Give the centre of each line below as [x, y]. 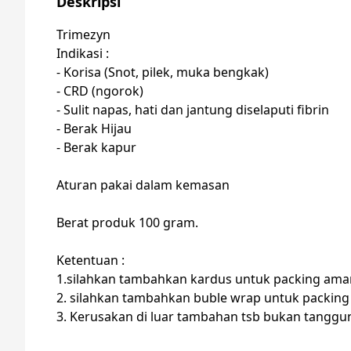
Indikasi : [83, 53]
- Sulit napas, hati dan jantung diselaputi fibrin [193, 110]
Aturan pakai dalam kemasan [143, 185]
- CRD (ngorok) [100, 91]
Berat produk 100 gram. [127, 223]
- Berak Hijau [94, 128]
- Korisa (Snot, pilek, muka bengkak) [163, 72]
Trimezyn [83, 34]
